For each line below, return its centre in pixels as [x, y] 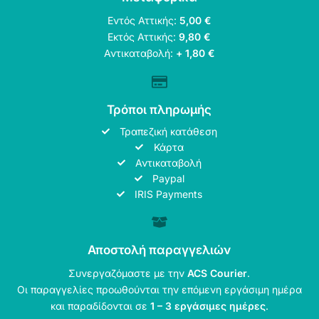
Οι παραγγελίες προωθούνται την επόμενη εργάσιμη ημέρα [159, 289]
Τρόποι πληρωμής [159, 109]
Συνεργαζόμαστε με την [128, 273]
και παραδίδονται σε [100, 305]
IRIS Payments [169, 194]
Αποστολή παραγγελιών [159, 250]
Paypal [169, 178]
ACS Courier [218, 273]
